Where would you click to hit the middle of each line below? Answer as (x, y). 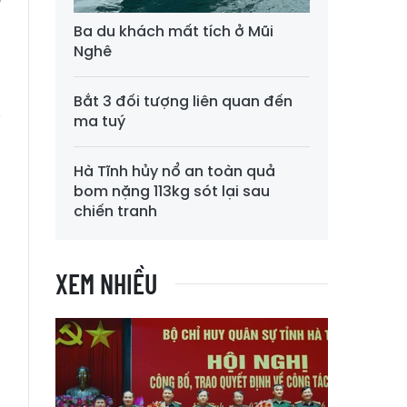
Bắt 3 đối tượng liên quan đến (183, 102)
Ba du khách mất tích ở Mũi (174, 32)
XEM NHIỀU (106, 284)
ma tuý (99, 122)
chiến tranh (115, 212)
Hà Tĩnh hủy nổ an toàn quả (174, 172)
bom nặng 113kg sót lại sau (172, 192)
